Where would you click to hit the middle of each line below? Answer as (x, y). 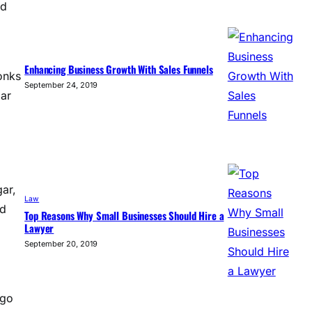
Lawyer (39, 228)
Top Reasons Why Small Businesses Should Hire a (124, 216)
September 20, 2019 (61, 244)
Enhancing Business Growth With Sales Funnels (119, 69)
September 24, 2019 (61, 85)
